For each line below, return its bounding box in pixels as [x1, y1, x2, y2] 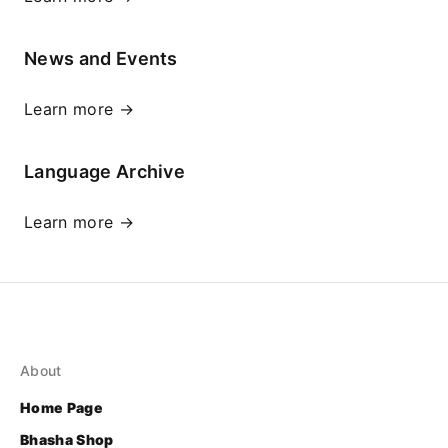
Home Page [20, 399, 103, 417]
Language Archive [24, 161, 186, 183]
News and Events [24, 48, 178, 70]
